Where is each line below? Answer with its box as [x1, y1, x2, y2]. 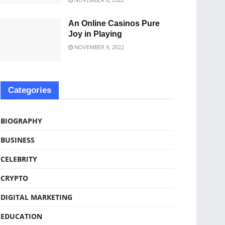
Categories [8, 85, 51, 95]
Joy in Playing [68, 30, 122, 38]
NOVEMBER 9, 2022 [73, 43, 124, 51]
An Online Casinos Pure [68, 19, 160, 28]
